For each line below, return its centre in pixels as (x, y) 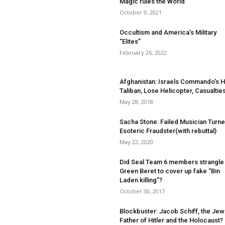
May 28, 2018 (136, 102)
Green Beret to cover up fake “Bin (170, 171)
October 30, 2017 (142, 191)
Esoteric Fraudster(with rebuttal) (168, 131)
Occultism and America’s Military (168, 32)
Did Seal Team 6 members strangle (172, 162)
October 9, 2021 (141, 12)
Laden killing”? (141, 180)
